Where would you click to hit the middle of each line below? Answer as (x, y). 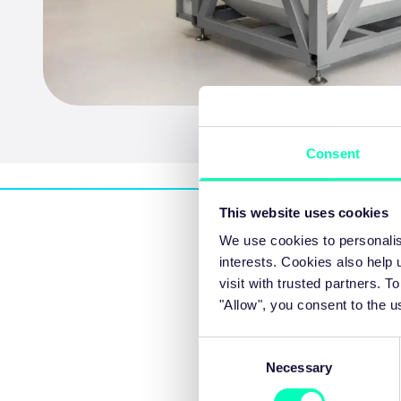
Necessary (299, 367)
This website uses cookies (303, 212)
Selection (225, 368)
